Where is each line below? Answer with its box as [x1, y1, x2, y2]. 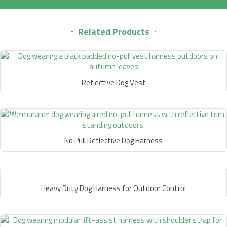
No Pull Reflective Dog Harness [64, 134, 163, 146]
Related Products [78, 24, 149, 39]
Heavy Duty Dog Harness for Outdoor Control [41, 182, 186, 194]
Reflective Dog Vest [81, 76, 146, 88]
